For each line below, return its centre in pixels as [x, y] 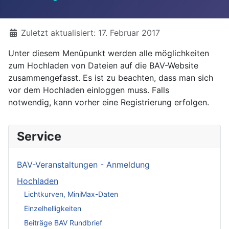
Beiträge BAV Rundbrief [63, 223]
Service [39, 136]
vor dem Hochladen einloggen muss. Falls [89, 90]
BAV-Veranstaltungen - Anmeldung [83, 164]
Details [21, 32]
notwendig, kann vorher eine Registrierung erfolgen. [109, 102]
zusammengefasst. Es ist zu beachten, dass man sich [111, 77]
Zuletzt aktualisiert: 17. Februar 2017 [90, 32]
